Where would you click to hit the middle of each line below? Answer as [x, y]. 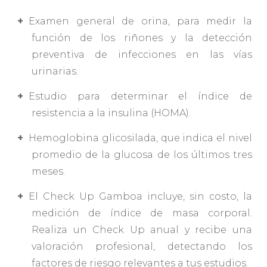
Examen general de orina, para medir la [140, 21]
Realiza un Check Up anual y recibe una [142, 229]
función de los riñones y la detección [142, 38]
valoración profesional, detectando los [142, 246]
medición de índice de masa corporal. [142, 213]
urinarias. [55, 71]
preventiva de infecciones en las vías [142, 54]
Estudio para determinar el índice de [140, 96]
